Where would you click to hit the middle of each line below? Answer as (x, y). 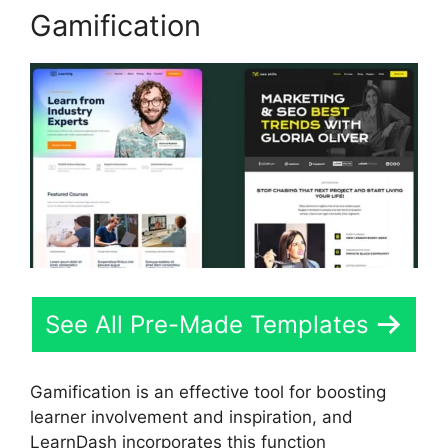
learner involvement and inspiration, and (191, 417)
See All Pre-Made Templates (207, 324)
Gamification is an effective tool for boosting (208, 392)
